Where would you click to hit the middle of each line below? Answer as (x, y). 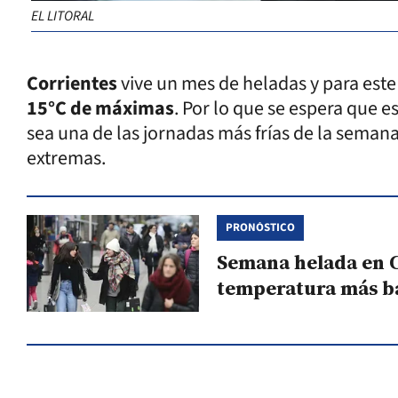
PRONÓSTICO (260, 227)
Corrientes (72, 83)
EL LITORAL (63, 16)
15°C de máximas (100, 108)
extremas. (68, 158)
